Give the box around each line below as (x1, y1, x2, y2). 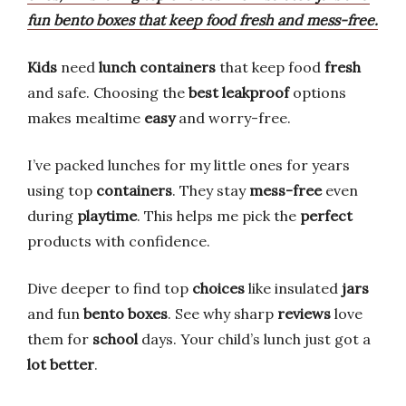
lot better (27, 355, 94, 373)
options (289, 83, 346, 101)
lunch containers (99, 58, 216, 76)
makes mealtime (27, 109, 144, 127)
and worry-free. (175, 109, 291, 127)
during (27, 207, 77, 225)
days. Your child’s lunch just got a (138, 330, 371, 348)
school (92, 330, 138, 348)
